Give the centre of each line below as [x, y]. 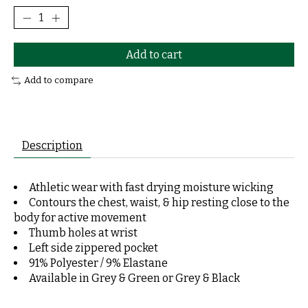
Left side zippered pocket [93, 247]
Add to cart [154, 55]
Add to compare [58, 81]
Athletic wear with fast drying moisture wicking [151, 187]
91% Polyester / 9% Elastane [98, 263]
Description [52, 145]
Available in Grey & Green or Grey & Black [134, 278]
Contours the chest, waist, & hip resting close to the [159, 202]
